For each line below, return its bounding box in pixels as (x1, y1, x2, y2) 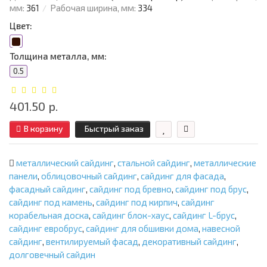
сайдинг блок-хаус (92, 210, 169, 221)
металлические (194, 157, 256, 169)
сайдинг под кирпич (96, 197, 178, 208)
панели (9, 170, 38, 182)
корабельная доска (9, 210, 89, 221)
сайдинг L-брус (173, 210, 235, 221)
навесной (202, 223, 240, 234)
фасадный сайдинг (9, 184, 86, 195)
